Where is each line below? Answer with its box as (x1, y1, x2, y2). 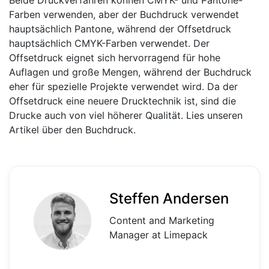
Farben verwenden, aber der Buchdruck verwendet (9, 8, 239, 20)
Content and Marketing (109, 214, 214, 226)
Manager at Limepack (109, 229, 208, 241)
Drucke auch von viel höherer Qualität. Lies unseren (9, 109, 243, 121)
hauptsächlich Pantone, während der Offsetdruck (9, 23, 231, 35)
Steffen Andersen (109, 190, 229, 207)
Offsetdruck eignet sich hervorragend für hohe (9, 52, 220, 64)
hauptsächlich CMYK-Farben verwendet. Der (9, 37, 210, 49)
